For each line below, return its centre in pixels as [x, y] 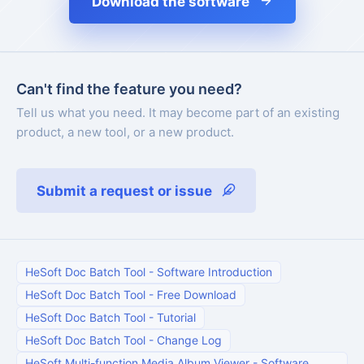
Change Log [189, 340]
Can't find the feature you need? [129, 89]
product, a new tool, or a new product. [125, 132]
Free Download [197, 295]
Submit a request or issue [124, 191]
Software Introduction [214, 272]
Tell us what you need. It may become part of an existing [178, 113]
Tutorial [176, 318]
